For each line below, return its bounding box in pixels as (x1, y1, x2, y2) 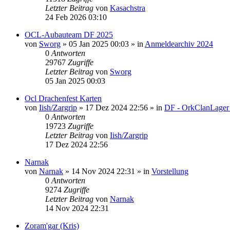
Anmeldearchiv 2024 (145, 39, 213, 48)
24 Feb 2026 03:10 (45, 12, 107, 22)
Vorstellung (151, 166, 188, 176)
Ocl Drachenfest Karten (25, 93, 102, 103)
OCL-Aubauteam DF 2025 (25, 30, 113, 39)
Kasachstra (110, 3, 145, 12)
